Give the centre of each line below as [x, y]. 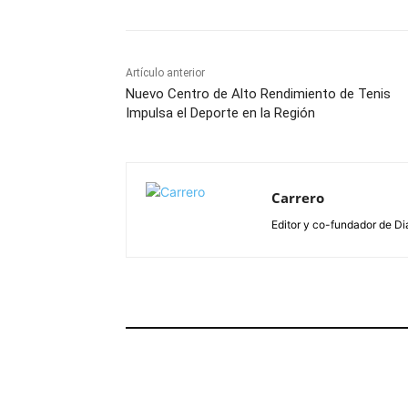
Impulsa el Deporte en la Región [220, 113]
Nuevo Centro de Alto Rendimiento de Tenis [258, 94]
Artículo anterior [165, 73]
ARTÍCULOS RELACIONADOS [218, 316]
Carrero [298, 198]
